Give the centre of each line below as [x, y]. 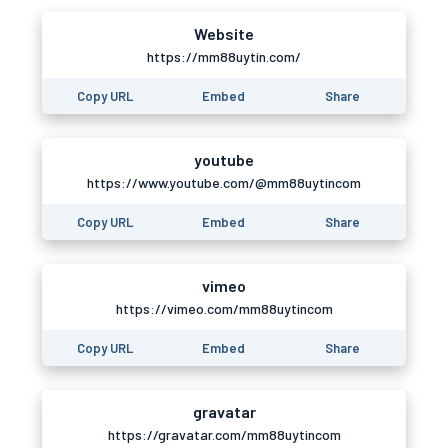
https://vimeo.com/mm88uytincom [224, 308]
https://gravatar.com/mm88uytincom [224, 434]
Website [224, 33]
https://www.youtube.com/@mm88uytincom [224, 182]
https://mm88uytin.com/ [224, 56]
